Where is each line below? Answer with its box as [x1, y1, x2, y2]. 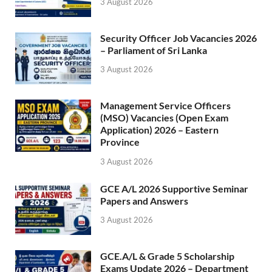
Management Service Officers [100, 99, 231, 111]
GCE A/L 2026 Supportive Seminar [100, 182, 248, 194]
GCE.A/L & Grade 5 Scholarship [100, 250, 234, 262]
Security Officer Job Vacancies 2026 [100, 32, 257, 44]
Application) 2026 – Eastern [100, 123, 219, 135]
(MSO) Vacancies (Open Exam [100, 111, 228, 123]
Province [100, 135, 140, 148]
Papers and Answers [100, 194, 188, 206]
